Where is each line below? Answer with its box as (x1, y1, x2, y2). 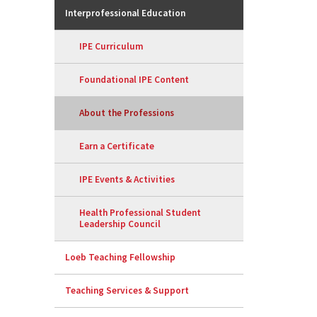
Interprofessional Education (65, 7, 186, 20)
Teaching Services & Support (65, 284, 190, 297)
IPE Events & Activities (79, 173, 175, 186)
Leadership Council (79, 218, 161, 231)
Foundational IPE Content (79, 74, 190, 86)
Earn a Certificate (79, 140, 155, 153)
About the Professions (79, 107, 175, 120)
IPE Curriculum (79, 40, 144, 53)
